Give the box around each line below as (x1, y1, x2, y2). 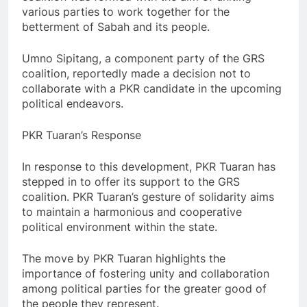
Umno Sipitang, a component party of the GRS (22, 51, 265, 66)
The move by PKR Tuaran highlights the (22, 251, 225, 266)
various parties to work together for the (22, 5, 230, 19)
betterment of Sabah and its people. (22, 20, 210, 34)
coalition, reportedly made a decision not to (22, 66, 251, 81)
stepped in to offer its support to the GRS (22, 175, 240, 189)
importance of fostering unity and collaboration (22, 267, 269, 281)
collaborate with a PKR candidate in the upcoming (22, 82, 282, 96)
